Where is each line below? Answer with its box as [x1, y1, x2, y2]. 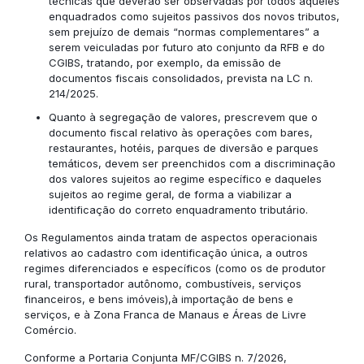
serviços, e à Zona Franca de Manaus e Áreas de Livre [24, 308, 306, 321]
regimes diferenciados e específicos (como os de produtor [24, 262, 326, 275]
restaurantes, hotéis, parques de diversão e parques [49, 141, 318, 154]
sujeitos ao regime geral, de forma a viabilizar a [49, 188, 292, 201]
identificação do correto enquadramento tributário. [49, 203, 308, 216]
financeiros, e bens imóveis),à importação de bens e [24, 292, 293, 305]
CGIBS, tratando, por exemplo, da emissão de [49, 56, 281, 69]
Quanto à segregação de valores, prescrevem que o [49, 110, 318, 123]
